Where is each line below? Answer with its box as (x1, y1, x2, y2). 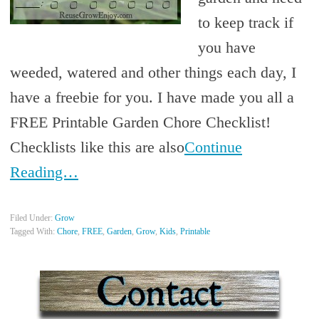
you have (197, 38, 256, 56)
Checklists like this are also (9, 137, 184, 156)
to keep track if (197, 13, 293, 31)
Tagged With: (9, 226, 57, 236)
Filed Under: (9, 212, 55, 223)
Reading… (9, 162, 78, 181)
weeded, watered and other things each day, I (9, 63, 296, 81)
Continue (184, 137, 242, 156)
